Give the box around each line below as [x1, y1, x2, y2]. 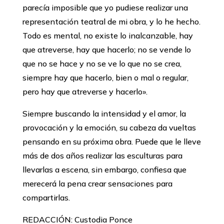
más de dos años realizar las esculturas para [22, 150, 182, 161]
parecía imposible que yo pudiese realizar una [22, 2, 188, 13]
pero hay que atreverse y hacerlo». [22, 86, 147, 97]
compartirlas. [22, 192, 70, 203]
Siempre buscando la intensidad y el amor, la [22, 108, 186, 119]
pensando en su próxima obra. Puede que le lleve [22, 136, 201, 147]
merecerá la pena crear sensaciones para [22, 178, 172, 189]
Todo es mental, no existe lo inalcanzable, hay [22, 30, 193, 41]
